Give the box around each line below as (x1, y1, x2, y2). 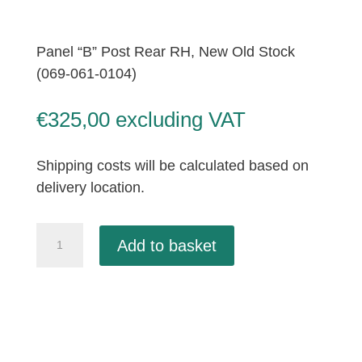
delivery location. (36, 179, 145, 196)
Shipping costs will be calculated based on (36, 158, 309, 175)
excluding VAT (115, 107, 246, 133)
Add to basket (116, 236, 217, 255)
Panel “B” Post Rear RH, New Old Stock (36, 44, 295, 61)
